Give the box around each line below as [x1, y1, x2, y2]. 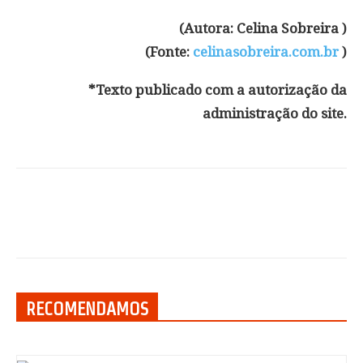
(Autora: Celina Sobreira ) [179, 20, 347, 36]
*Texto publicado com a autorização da [88, 82, 347, 98]
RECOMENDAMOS [26, 299, 148, 318]
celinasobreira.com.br [193, 44, 339, 60]
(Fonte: [145, 44, 193, 60]
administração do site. [203, 105, 347, 122]
